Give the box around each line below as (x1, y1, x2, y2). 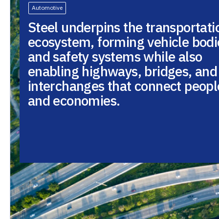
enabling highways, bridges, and (27, 62, 218, 80)
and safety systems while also (27, 47, 202, 66)
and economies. (27, 91, 120, 109)
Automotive (32, 4, 63, 12)
